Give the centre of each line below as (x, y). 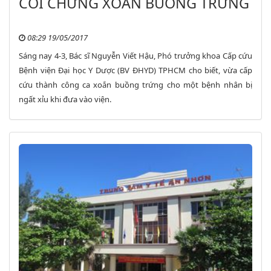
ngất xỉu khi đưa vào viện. (65, 100)
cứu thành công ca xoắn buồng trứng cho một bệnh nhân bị (135, 85)
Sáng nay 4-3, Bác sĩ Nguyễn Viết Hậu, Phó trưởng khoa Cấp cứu (135, 56)
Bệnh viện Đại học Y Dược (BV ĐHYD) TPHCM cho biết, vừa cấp (135, 70)
